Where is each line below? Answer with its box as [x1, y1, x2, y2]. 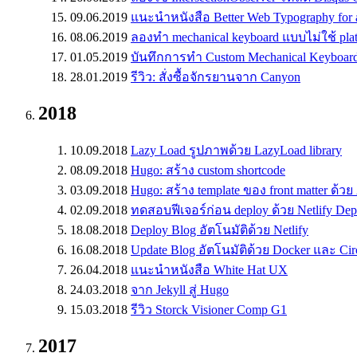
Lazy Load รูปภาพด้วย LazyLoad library [131, 143, 342, 157]
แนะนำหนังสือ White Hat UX [131, 262, 288, 277]
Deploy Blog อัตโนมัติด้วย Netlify [131, 222, 308, 237]
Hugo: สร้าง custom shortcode [131, 163, 285, 177]
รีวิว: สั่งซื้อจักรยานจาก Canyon [131, 69, 300, 84]
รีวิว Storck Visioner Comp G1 [131, 302, 287, 316]
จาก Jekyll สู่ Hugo [131, 282, 229, 296]
